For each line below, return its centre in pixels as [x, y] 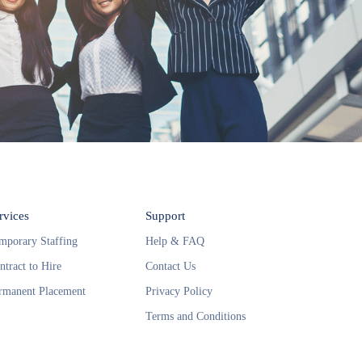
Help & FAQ [175, 241]
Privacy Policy [179, 291]
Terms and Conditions [195, 316]
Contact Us [170, 266]
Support [165, 215]
